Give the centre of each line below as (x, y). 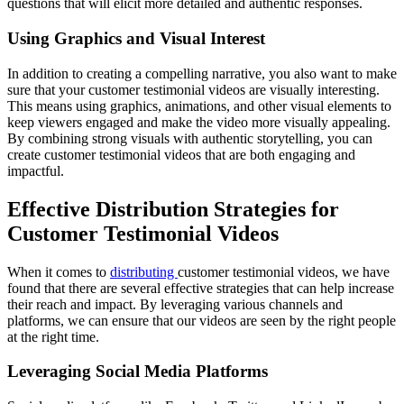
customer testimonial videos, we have (284, 271)
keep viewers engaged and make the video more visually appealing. (199, 122)
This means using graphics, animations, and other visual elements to (199, 106)
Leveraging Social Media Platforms (138, 372)
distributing (144, 271)
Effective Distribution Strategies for (173, 209)
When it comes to (59, 271)
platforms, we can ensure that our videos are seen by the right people (202, 320)
